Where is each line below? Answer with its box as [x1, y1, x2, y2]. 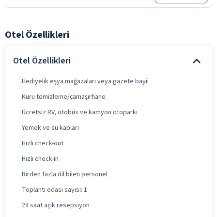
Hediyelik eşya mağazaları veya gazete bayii [22, 76, 149, 86]
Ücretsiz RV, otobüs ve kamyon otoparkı [22, 107, 138, 117]
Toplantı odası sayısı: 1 [22, 185, 87, 195]
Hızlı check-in [22, 154, 59, 164]
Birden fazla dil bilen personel [22, 169, 108, 179]
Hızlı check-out [22, 138, 63, 148]
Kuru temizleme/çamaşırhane [22, 92, 106, 102]
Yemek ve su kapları [22, 123, 79, 133]
